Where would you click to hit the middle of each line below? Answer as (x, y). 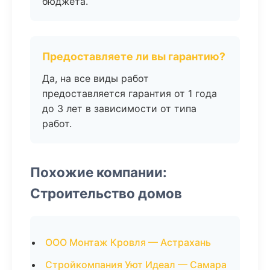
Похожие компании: (99, 172)
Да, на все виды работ (96, 78)
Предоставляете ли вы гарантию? (134, 56)
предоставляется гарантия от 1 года (130, 93)
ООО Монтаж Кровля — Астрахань (128, 242)
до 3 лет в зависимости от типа (119, 108)
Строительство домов (106, 193)
